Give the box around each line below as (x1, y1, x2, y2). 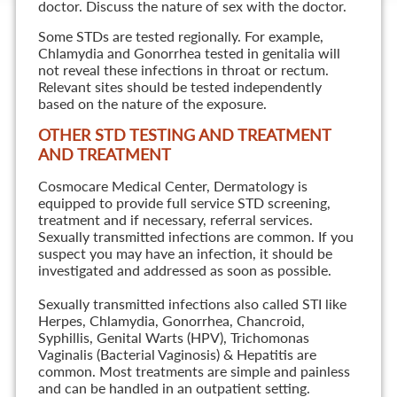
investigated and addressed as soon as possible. (37, 261, 331, 279)
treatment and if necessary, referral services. (37, 211, 313, 229)
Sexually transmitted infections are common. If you (37, 228, 354, 245)
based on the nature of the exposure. (37, 95, 267, 113)
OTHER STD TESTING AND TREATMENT (37, 125, 331, 145)
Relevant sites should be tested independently (37, 78, 322, 96)
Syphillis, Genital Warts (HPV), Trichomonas (37, 329, 309, 346)
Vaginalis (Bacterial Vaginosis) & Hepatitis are (37, 346, 316, 363)
